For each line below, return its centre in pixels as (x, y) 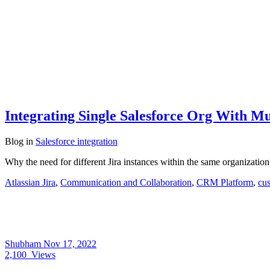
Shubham (24, 243)
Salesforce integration (77, 141)
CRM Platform (225, 182)
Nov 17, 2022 (70, 243)
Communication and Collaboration (126, 182)
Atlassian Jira (30, 182)
